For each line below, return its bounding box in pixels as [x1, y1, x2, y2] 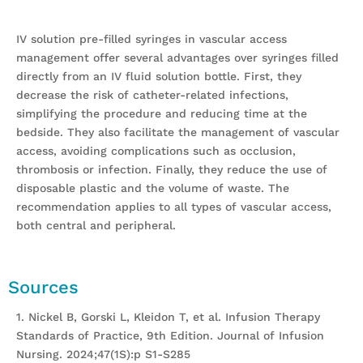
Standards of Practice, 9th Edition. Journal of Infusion [16, 329, 324, 342]
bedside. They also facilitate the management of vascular [16, 126, 340, 139]
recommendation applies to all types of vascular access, [16, 200, 331, 213]
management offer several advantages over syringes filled [16, 51, 339, 64]
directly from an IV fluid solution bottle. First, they [16, 70, 301, 83]
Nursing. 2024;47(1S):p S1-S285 [16, 348, 190, 361]
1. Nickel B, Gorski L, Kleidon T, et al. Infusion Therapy [16, 310, 320, 323]
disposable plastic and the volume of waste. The [16, 181, 289, 194]
